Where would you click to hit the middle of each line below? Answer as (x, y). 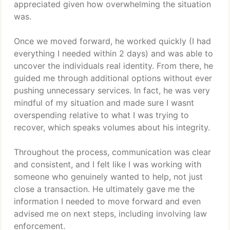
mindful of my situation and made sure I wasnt (104, 103)
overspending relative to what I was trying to (101, 115)
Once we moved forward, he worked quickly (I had (112, 41)
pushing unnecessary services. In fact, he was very (112, 90)
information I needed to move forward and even (107, 201)
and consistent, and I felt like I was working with (108, 164)
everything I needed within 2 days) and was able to (113, 53)
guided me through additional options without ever (113, 78)
